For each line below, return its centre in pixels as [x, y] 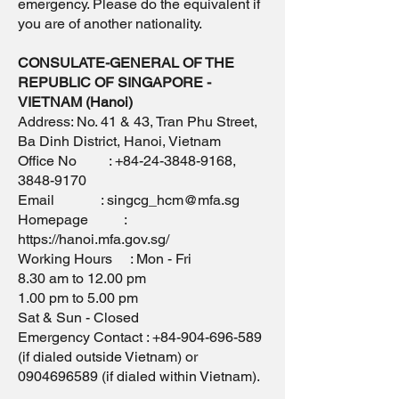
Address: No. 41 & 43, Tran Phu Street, [138, 122]
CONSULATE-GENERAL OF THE [126, 63]
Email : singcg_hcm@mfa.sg [129, 200]
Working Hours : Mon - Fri [105, 259]
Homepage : [72, 220]
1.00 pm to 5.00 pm [78, 298]
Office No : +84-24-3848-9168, [127, 161]
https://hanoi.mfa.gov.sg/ [94, 239]
